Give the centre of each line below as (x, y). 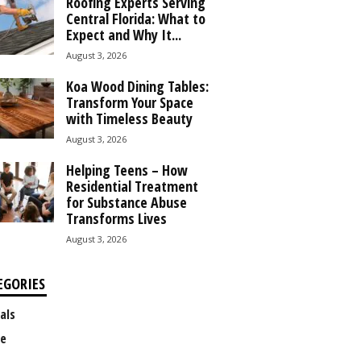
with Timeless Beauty (129, 118)
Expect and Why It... (123, 35)
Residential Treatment (132, 186)
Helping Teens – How (127, 170)
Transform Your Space (129, 102)
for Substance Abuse (126, 202)
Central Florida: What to (135, 19)
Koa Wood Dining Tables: (137, 86)
